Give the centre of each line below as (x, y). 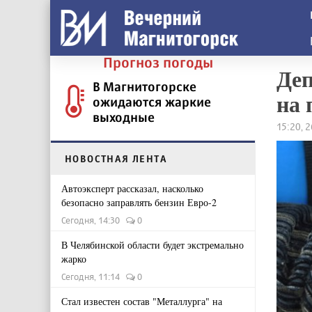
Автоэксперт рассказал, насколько (132, 188)
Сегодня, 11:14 (94, 276)
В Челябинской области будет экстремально (153, 245)
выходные (124, 117)
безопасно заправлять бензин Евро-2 (139, 202)
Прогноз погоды (158, 62)
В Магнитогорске (145, 86)
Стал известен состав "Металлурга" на (142, 301)
